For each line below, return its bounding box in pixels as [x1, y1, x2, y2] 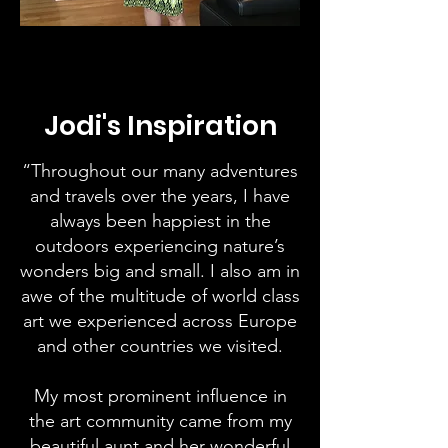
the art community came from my [28, 410, 292, 432]
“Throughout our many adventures [22, 160, 298, 182]
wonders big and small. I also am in [20, 260, 300, 282]
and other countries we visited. [37, 335, 283, 357]
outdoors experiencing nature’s [35, 235, 285, 257]
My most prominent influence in [33, 385, 287, 407]
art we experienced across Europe [23, 310, 297, 332]
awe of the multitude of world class [20, 285, 300, 307]
